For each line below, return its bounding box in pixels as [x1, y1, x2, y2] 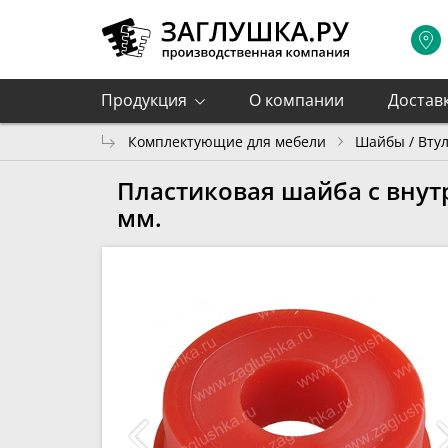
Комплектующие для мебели [128, 131, 326, 151]
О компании [249, 89, 344, 111]
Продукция [101, 89, 187, 111]
